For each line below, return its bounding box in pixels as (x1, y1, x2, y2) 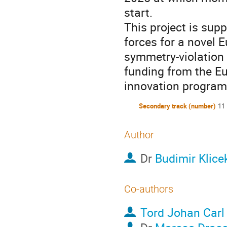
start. (124, 4, 153, 21)
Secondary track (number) (139, 101, 216, 111)
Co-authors (124, 183, 173, 195)
